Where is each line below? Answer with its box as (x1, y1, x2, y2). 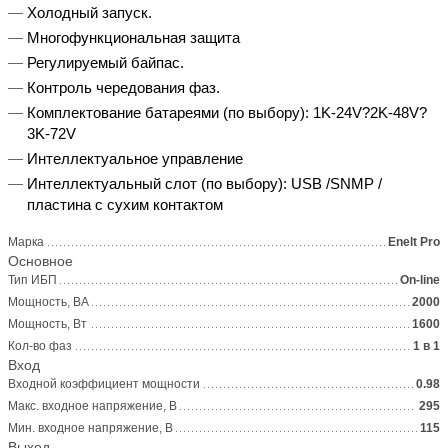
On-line (400, 272, 440, 287)
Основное (8, 252, 73, 269)
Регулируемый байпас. (27, 53, 184, 71)
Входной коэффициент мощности (8, 376, 200, 391)
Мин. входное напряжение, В (8, 420, 173, 435)
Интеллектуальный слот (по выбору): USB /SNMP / (27, 174, 382, 192)
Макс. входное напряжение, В (8, 398, 177, 413)
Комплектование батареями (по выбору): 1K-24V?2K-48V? (27, 103, 427, 121)
